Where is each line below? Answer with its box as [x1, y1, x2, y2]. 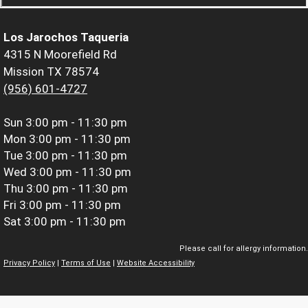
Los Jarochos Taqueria [3, 30, 129, 44]
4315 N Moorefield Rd [3, 47, 117, 61]
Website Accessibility [117, 258, 195, 268]
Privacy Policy [3, 258, 55, 268]
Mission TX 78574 [3, 64, 99, 78]
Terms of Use [61, 258, 111, 268]
